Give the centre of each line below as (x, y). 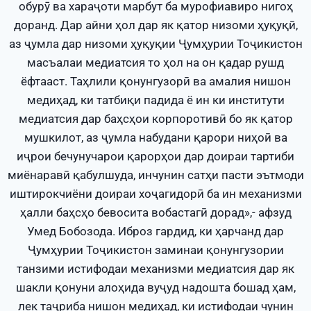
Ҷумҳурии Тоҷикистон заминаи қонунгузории (155, 250)
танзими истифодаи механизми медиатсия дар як (155, 269)
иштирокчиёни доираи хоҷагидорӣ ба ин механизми (155, 194)
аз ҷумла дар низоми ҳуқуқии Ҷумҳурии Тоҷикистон (155, 44)
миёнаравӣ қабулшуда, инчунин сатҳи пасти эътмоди (155, 175)
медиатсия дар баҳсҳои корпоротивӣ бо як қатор (155, 119)
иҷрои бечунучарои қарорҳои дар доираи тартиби (155, 157)
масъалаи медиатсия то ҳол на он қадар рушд (155, 63)
